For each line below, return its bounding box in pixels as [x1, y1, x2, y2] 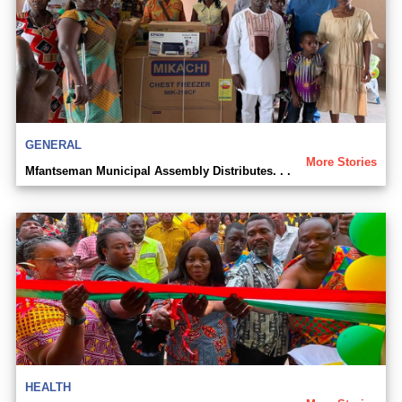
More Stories [306, 154, 377, 169]
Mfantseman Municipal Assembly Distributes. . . [25, 163, 291, 178]
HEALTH [25, 380, 71, 394]
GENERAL [25, 137, 82, 152]
